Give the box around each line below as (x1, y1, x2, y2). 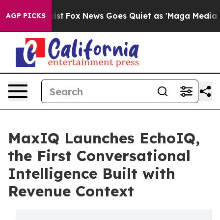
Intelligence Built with (8, 164, 175, 183)
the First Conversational (8, 146, 191, 165)
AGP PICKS (6, 11, 46, 20)
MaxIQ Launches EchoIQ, (8, 129, 200, 147)
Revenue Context (8, 182, 134, 200)
